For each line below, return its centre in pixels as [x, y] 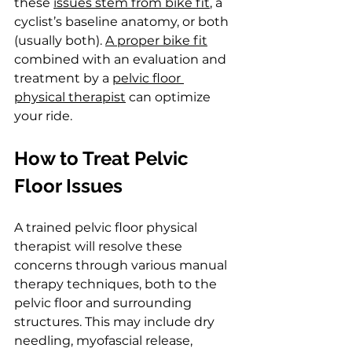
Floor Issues [68, 185]
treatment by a [63, 78]
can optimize [170, 97]
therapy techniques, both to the [117, 284]
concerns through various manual [122, 265]
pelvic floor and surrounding [104, 302]
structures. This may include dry [116, 321]
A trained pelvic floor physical [107, 227]
